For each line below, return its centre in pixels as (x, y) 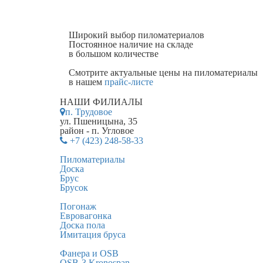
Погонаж (78, 206)
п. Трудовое (89, 112)
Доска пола (82, 225)
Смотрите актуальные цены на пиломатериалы (163, 72)
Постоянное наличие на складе (131, 44)
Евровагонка (86, 215)
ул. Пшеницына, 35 (99, 121)
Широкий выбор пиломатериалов (136, 35)
